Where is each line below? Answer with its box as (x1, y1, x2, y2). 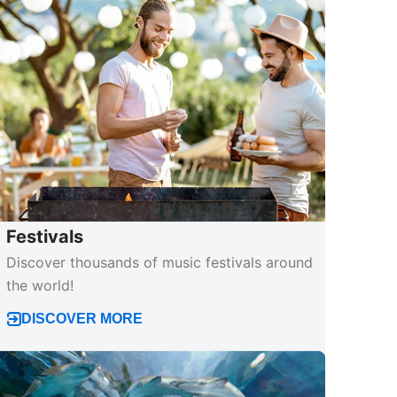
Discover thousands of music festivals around (6, 252, 314, 270)
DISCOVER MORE (21, 308, 144, 324)
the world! (6, 275, 74, 293)
